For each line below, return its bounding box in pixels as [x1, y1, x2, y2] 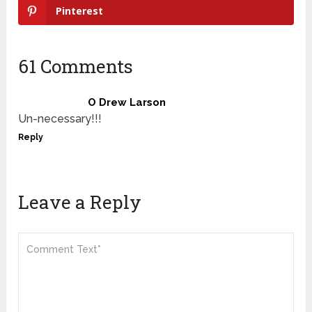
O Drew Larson [88, 96, 166, 109]
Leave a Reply [18, 190, 142, 214]
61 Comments [18, 54, 134, 79]
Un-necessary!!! [18, 112, 102, 126]
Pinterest [56, 4, 104, 18]
